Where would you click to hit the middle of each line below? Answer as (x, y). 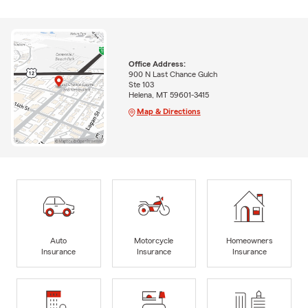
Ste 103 (141, 84)
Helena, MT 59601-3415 (168, 95)
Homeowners (249, 241)
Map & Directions (168, 111)
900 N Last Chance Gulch (173, 74)
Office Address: (157, 64)
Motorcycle (154, 241)
